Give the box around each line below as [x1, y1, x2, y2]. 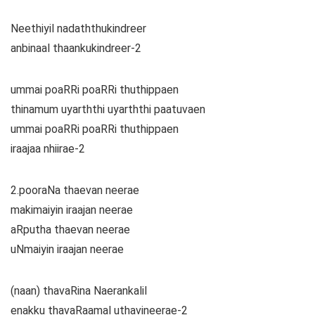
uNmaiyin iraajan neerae [11, 243, 124, 257]
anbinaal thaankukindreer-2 [11, 41, 141, 56]
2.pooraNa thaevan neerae [11, 184, 139, 198]
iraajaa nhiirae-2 [11, 142, 85, 156]
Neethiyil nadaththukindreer [11, 22, 146, 36]
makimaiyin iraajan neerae [11, 203, 133, 217]
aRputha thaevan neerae [11, 223, 130, 237]
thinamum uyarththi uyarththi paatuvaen [11, 103, 205, 117]
